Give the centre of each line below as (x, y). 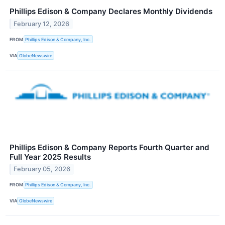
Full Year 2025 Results (50, 157)
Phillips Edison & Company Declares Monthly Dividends (111, 12)
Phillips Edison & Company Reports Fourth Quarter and (109, 147)
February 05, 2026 (42, 169)
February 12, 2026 (42, 24)
